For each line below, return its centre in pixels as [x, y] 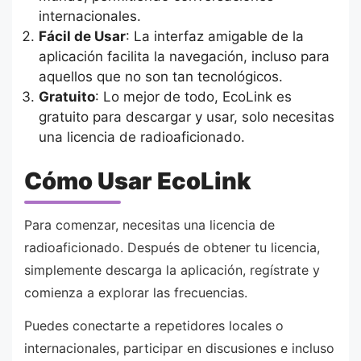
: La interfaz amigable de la [214, 36]
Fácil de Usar [82, 36]
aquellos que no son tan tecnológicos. [160, 76]
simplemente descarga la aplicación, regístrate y [172, 270]
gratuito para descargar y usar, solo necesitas [186, 116]
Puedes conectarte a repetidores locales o [154, 326]
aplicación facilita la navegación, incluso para [184, 56]
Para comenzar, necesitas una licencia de [149, 224]
